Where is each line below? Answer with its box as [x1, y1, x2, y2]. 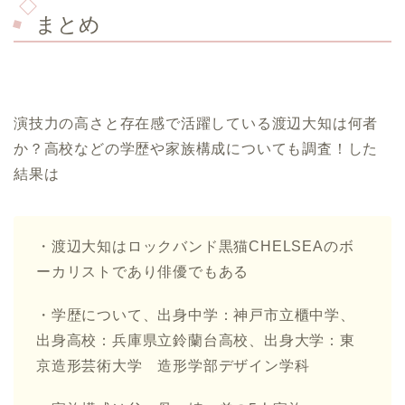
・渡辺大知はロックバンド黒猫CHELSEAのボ [36, 238, 354, 254]
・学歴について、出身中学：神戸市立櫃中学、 [36, 306, 355, 323]
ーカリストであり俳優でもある [36, 263, 250, 279]
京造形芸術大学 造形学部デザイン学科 [36, 357, 310, 373]
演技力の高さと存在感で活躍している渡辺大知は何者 [14, 115, 379, 131]
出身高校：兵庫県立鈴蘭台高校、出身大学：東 [36, 332, 355, 348]
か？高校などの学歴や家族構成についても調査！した [14, 140, 379, 156]
